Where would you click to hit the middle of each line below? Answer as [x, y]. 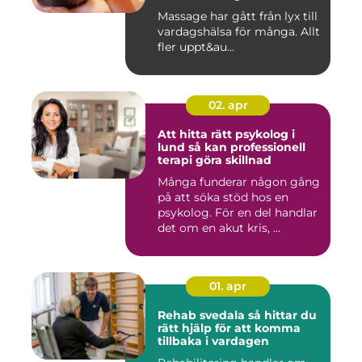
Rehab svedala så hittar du [203, 316]
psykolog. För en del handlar [238, 213]
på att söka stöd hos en [223, 198]
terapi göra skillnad [215, 160]
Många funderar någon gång [239, 182]
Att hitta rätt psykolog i [226, 135]
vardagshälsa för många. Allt [239, 32]
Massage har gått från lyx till [238, 17]
